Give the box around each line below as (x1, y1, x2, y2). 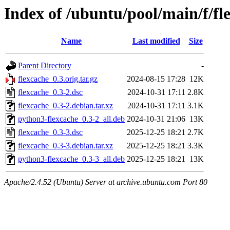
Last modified (132, 36, 180, 46)
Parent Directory (18, 61, 71, 70)
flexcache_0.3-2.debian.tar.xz (18, 101, 113, 110)
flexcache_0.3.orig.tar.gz (18, 74, 98, 84)
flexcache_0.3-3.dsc (18, 128, 83, 137)
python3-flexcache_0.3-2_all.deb (18, 114, 125, 124)
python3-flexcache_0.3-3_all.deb (18, 155, 125, 164)
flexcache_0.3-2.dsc (18, 88, 83, 97)
